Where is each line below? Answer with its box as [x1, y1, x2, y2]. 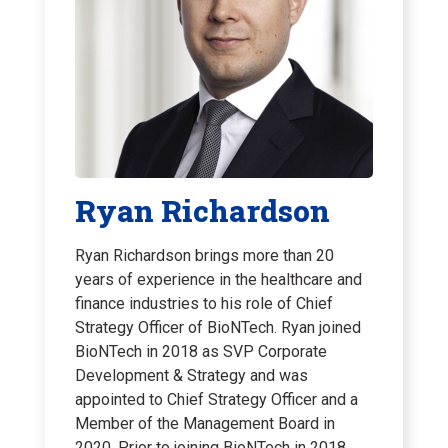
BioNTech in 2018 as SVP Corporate [75, 342, 327, 362]
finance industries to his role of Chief [75, 294, 333, 314]
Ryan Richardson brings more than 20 [75, 246, 334, 266]
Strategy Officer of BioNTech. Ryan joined [75, 318, 361, 338]
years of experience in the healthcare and [75, 270, 362, 290]
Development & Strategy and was [75, 366, 308, 386]
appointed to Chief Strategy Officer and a [75, 390, 358, 410]
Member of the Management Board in [75, 414, 335, 434]
